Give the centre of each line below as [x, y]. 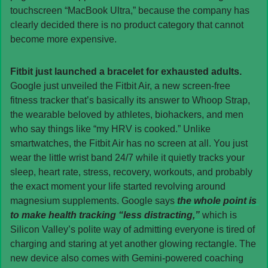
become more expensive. [63, 39]
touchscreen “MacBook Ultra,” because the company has [130, 10]
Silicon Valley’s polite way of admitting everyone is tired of [133, 229]
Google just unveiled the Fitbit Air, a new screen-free [120, 86]
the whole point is [216, 200]
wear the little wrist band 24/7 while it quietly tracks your [127, 157]
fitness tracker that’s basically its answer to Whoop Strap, [130, 100]
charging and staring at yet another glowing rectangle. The [133, 243]
